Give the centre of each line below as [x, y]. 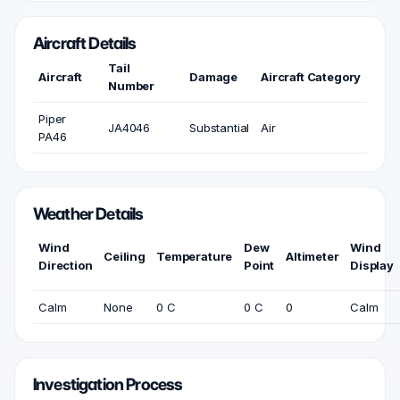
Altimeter [312, 256]
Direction [66, 265]
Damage [214, 77]
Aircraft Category [311, 77]
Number [132, 86]
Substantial [220, 128]
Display [372, 265]
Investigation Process [108, 384]
